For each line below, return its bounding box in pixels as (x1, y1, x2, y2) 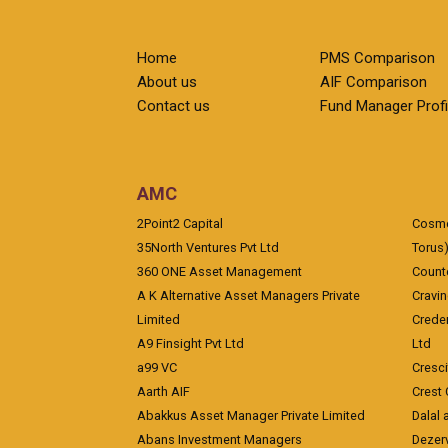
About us (137, 73, 197, 91)
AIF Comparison (320, 73, 428, 91)
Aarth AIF (137, 384, 190, 399)
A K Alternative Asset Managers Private (137, 288, 360, 303)
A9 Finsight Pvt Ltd (137, 336, 244, 351)
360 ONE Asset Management (137, 264, 302, 279)
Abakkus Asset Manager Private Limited (137, 408, 365, 423)
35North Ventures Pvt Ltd (137, 240, 279, 255)
